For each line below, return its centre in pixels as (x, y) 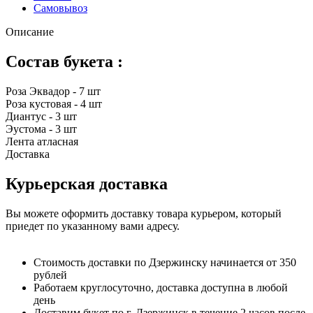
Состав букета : (64, 62)
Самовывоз (60, 8)
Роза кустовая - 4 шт (54, 104)
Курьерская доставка (87, 183)
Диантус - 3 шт (41, 117)
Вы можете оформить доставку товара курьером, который (144, 213)
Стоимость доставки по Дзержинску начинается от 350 (165, 262)
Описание (30, 32)
